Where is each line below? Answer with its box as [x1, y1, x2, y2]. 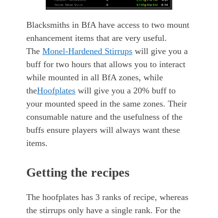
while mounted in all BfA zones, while [26, 73, 163, 83]
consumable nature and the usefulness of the [26, 112, 182, 122]
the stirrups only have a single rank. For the [26, 205, 181, 216]
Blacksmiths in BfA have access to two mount [26, 20, 189, 30]
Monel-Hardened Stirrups [42, 46, 132, 56]
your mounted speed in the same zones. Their [26, 99, 187, 109]
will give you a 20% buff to [75, 86, 176, 96]
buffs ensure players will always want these [26, 125, 180, 135]
